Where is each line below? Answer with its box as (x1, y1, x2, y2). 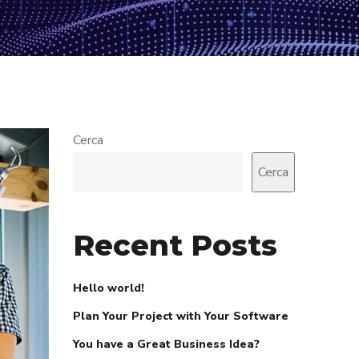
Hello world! (73, 280, 144, 296)
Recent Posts (73, 228, 277, 263)
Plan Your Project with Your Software (73, 309, 288, 324)
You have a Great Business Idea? (73, 337, 260, 352)
